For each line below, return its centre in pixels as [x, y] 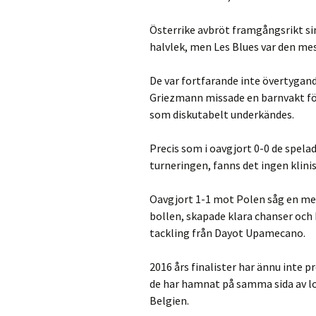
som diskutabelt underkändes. [222, 114]
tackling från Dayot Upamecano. [227, 233]
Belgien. [169, 300]
